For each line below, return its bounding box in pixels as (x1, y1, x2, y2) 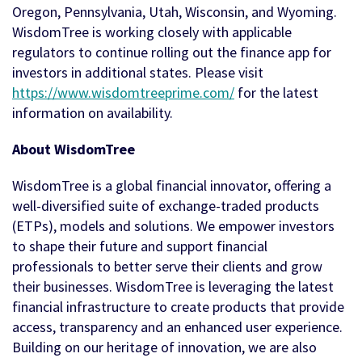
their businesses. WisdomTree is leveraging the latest (12, 277, 334, 297)
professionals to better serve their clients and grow (12, 257, 322, 276)
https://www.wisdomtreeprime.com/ (12, 83, 234, 103)
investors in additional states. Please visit (12, 63, 263, 82)
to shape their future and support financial (12, 237, 267, 256)
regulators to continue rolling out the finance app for (12, 43, 331, 62)
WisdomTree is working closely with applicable (12, 23, 292, 42)
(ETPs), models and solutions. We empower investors (12, 217, 335, 236)
